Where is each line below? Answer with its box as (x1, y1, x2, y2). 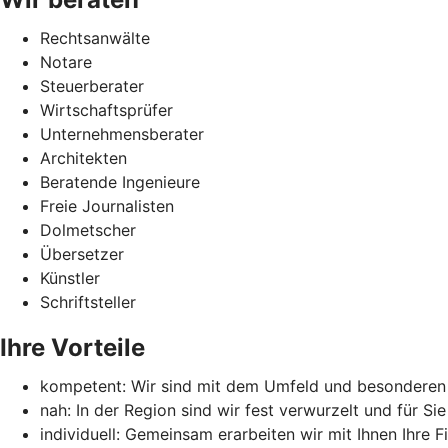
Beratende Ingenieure (40, 171, 200, 192)
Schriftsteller (40, 291, 136, 312)
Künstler (40, 267, 100, 288)
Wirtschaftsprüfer (40, 99, 173, 120)
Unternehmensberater (40, 123, 204, 144)
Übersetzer (40, 243, 124, 264)
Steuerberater (40, 75, 144, 96)
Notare (40, 51, 92, 72)
